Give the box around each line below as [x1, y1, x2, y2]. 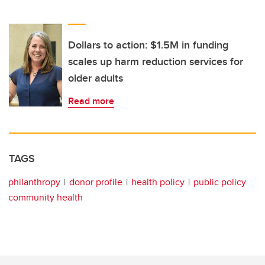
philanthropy [8, 174, 60, 189]
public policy [193, 174, 246, 189]
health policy [131, 174, 185, 189]
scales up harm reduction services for [68, 53, 243, 69]
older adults [68, 70, 123, 86]
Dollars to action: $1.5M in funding [68, 37, 228, 53]
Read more [68, 93, 114, 108]
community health [8, 190, 83, 204]
